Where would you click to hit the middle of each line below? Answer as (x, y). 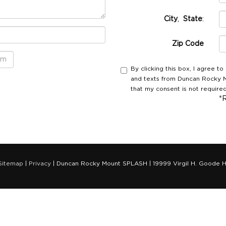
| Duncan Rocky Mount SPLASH (99, 163)
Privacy (40, 163)
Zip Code (188, 44)
